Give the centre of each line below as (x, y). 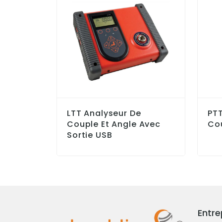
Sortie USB (90, 135)
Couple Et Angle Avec (114, 124)
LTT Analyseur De (104, 113)
